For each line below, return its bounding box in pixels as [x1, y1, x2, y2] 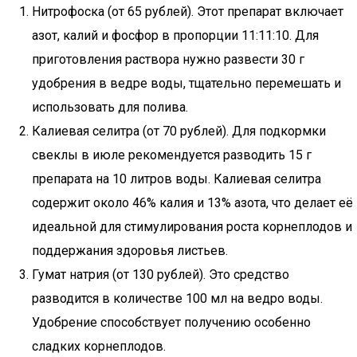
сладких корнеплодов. [32, 339, 166, 354]
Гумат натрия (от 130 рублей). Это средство [32, 267, 289, 282]
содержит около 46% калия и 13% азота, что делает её [32, 195, 353, 210]
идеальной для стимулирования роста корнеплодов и [32, 219, 352, 234]
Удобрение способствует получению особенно [32, 315, 311, 330]
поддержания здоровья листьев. [32, 243, 228, 258]
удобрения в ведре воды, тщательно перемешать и [32, 76, 341, 91]
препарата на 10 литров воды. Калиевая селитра [32, 171, 321, 186]
